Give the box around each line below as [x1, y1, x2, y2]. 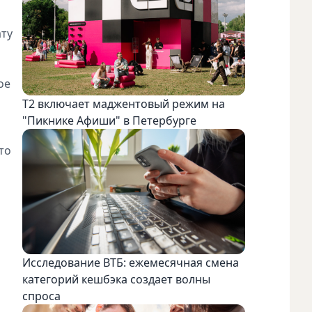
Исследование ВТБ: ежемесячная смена [22, 255, 239, 271]
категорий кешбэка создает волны [22, 272, 210, 288]
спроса [22, 288, 63, 304]
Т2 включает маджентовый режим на [22, 96, 225, 112]
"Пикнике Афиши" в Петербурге [22, 113, 196, 129]
